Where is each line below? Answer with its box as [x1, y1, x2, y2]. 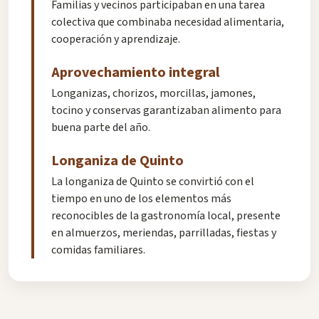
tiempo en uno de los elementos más [51, 191, 231, 207]
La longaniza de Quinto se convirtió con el [51, 174, 254, 190]
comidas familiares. [51, 242, 145, 258]
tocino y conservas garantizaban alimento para [51, 103, 281, 119]
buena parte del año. [51, 120, 150, 136]
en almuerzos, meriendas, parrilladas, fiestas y [51, 225, 276, 241]
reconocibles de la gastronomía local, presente [51, 208, 281, 224]
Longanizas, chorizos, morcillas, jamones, [51, 85, 256, 102]
